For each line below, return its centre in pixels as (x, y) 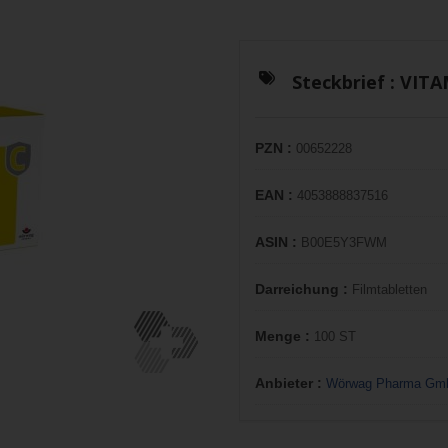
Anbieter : (290, 383)
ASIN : (278, 242)
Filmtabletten (389, 289)
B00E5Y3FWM (344, 242)
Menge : (284, 336)
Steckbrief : (345, 82)
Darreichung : (303, 289)
